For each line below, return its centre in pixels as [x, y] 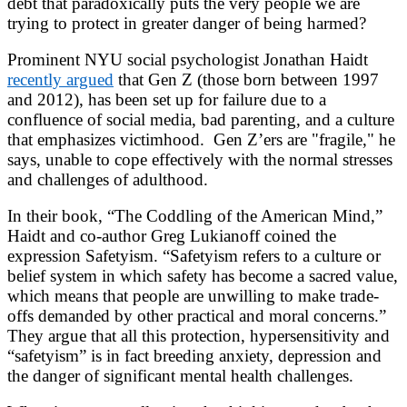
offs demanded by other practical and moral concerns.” [197, 315]
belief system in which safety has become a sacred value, [203, 275]
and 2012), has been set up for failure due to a [167, 99]
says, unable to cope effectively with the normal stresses [200, 159]
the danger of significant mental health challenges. [180, 375]
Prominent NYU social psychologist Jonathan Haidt [188, 59]
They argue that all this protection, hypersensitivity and [199, 335]
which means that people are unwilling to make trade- [193, 295]
